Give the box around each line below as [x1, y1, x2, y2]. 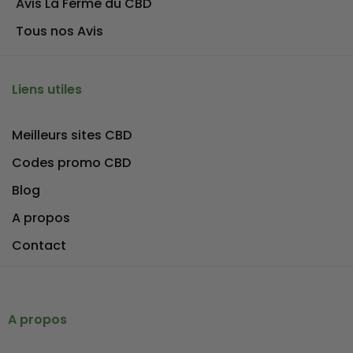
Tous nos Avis [16, 22, 103, 40]
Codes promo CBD [12, 154, 131, 172]
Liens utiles [12, 80, 82, 98]
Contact [12, 236, 66, 255]
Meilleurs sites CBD [12, 126, 132, 144]
